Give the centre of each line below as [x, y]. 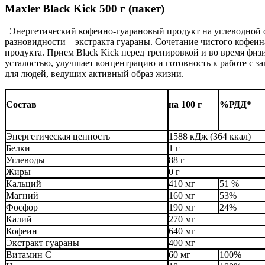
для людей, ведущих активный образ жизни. [94, 74]
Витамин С [29, 255]
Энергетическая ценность [58, 137]
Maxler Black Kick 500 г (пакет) [85, 8]
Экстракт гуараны [43, 243]
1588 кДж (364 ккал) [210, 137]
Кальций [24, 184]
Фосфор [22, 208]
